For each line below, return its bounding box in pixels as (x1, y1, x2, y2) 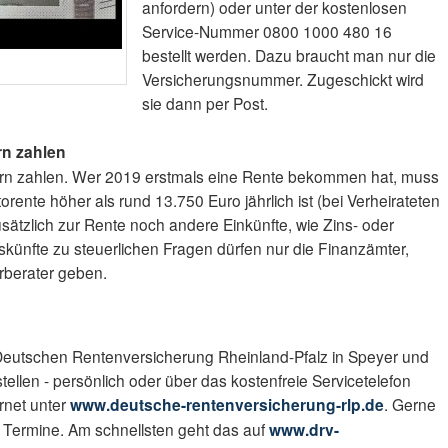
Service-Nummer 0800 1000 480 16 (142, 20, 393, 43)
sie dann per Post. (142, 92, 269, 115)
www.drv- (269, 418, 340, 442)
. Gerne (384, 393, 437, 416)
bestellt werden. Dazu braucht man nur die (142, 44, 437, 67)
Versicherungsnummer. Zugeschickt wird (142, 68, 425, 91)
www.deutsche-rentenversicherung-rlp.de (70, 393, 385, 417)
